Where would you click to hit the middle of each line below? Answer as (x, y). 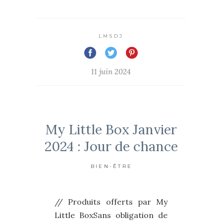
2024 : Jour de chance (111, 146)
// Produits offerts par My (111, 202)
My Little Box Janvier (111, 130)
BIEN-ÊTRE (111, 166)
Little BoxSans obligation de (111, 215)
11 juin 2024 (111, 72)
